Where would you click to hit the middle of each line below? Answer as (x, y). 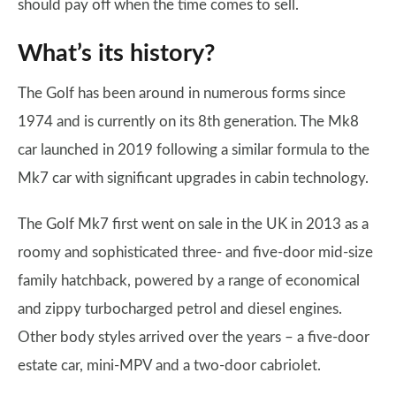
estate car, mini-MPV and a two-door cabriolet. (171, 365)
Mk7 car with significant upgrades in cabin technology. (193, 178)
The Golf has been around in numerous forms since (182, 93)
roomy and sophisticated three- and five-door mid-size (195, 252)
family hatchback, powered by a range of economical (189, 280)
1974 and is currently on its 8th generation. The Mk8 (188, 121)
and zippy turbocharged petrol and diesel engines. (180, 308)
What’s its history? (116, 53)
